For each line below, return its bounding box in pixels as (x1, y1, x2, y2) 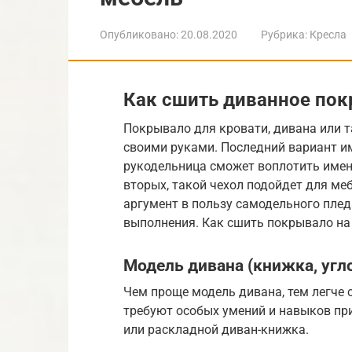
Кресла (310, 27, 346, 41)
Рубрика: (261, 27, 307, 41)
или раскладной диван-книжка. (123, 321, 309, 337)
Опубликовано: (100, 27, 178, 41)
